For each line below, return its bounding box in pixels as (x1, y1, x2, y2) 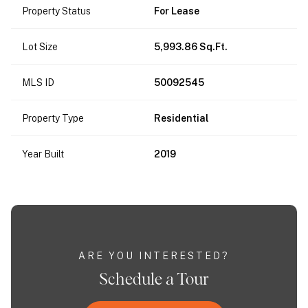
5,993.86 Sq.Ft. (154, 41, 228, 52)
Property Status (22, 5, 91, 16)
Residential (154, 112, 209, 124)
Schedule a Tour (99, 271, 209, 288)
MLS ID (22, 76, 54, 88)
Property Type (22, 112, 84, 124)
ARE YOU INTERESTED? (78, 250, 230, 261)
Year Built (22, 148, 64, 159)
